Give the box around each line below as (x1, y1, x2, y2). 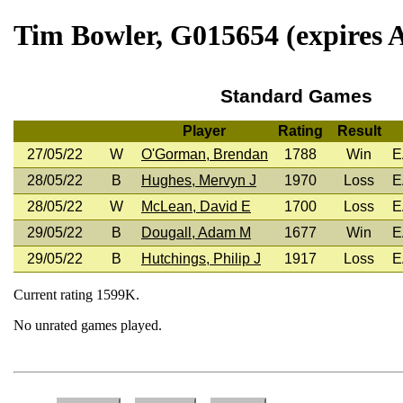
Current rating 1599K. (13, 286, 139, 302)
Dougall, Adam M (141, 224, 251, 240)
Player (182, 122, 226, 139)
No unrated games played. (13, 317, 162, 333)
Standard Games (219, 85, 372, 106)
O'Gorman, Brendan (141, 146, 268, 162)
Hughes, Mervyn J (141, 172, 256, 188)
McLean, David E (141, 198, 251, 214)
